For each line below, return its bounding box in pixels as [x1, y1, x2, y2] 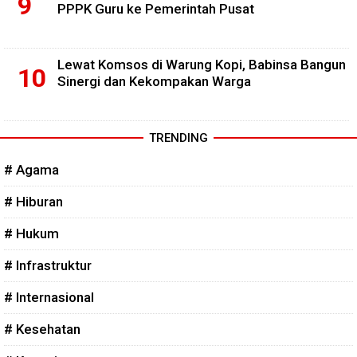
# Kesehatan [4, 321, 80, 338]
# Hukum [4, 226, 59, 242]
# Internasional [4, 289, 94, 306]
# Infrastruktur [4, 257, 92, 274]
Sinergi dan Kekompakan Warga [57, 73, 251, 90]
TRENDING [149, 131, 208, 146]
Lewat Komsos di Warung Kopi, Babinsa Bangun [57, 57, 346, 73]
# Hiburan [4, 194, 63, 210]
